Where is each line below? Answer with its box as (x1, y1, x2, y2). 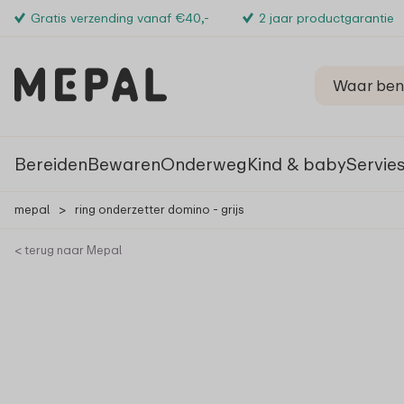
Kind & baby (247, 153, 346, 174)
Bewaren (87, 153, 161, 174)
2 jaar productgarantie (258, 10, 394, 25)
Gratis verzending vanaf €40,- (31, 10, 209, 25)
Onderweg (161, 153, 247, 174)
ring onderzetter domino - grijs (75, 202, 244, 216)
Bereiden (14, 153, 87, 174)
